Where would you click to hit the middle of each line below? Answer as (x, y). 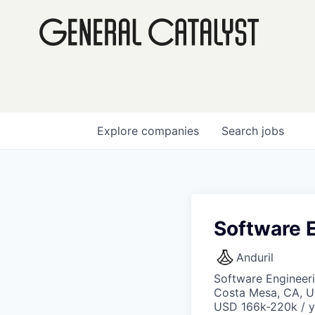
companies (170, 131)
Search (242, 131)
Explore (119, 131)
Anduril (255, 257)
